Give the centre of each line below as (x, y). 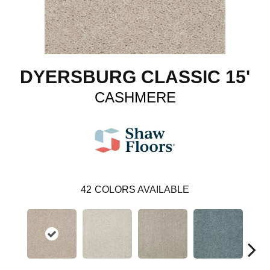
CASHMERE (135, 97)
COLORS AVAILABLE (142, 189)
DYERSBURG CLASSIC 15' (135, 77)
